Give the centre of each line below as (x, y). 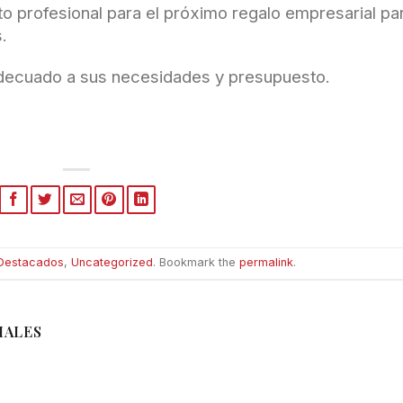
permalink (267, 263)
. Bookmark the (197, 263)
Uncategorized (112, 263)
